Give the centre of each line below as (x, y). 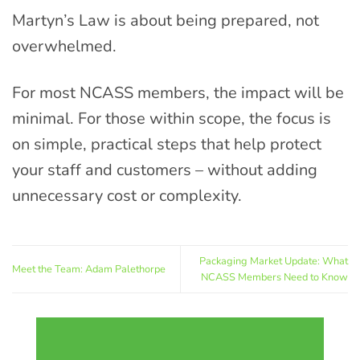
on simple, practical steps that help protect (167, 144)
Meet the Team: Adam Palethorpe (89, 269)
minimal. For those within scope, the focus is (172, 118)
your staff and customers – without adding (165, 170)
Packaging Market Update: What (274, 261)
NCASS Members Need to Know (274, 277)
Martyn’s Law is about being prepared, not (166, 20)
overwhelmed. (64, 46)
